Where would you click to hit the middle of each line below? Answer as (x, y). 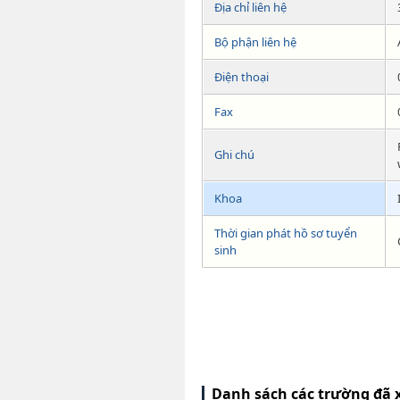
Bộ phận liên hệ (255, 42)
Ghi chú (234, 154)
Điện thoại (242, 76)
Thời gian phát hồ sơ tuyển (286, 233)
